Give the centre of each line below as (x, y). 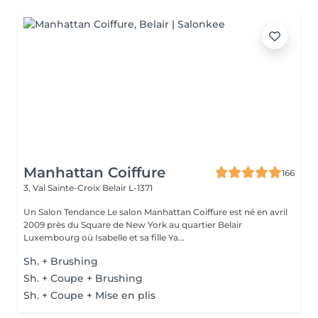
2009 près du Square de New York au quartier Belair (133, 225)
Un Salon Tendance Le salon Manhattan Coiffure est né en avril (155, 212)
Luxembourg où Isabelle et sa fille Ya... (104, 237)
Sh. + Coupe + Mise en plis (89, 295)
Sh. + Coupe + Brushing (83, 278)
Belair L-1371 (127, 188)
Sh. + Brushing (61, 261)
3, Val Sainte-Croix (63, 188)
